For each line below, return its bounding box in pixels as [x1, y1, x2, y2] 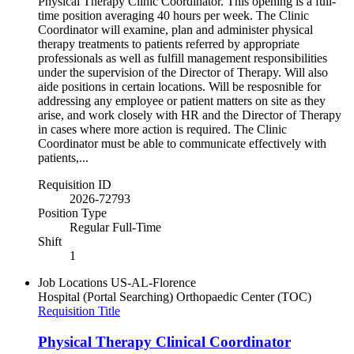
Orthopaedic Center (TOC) [176, 290, 311, 304]
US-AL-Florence [111, 276, 196, 290]
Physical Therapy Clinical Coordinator [38, 333, 291, 350]
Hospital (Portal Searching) [38, 290, 173, 304]
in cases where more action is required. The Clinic [38, 122, 287, 137]
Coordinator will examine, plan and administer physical [38, 23, 313, 37]
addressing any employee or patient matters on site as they [38, 94, 326, 108]
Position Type [38, 206, 107, 220]
